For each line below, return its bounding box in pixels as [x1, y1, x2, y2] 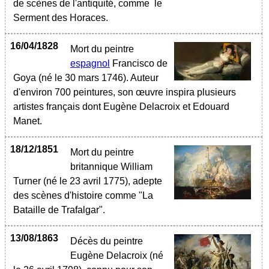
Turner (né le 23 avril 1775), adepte [13, 176, 162, 186]
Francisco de [110, 58, 168, 68]
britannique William [70, 162, 153, 172]
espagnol [70, 58, 110, 68]
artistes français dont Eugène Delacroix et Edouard [13, 101, 229, 112]
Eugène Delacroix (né [70, 250, 163, 261]
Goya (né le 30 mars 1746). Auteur [13, 73, 159, 83]
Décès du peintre [70, 236, 143, 246]
